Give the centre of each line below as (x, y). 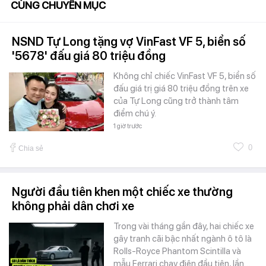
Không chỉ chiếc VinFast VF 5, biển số (185, 76)
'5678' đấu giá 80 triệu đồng (89, 56)
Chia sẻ (31, 148)
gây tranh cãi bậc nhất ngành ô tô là (183, 238)
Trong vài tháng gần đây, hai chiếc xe (184, 226)
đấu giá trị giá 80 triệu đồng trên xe (181, 88)
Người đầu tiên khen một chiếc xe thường (122, 191)
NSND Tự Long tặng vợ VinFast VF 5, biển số (129, 41)
